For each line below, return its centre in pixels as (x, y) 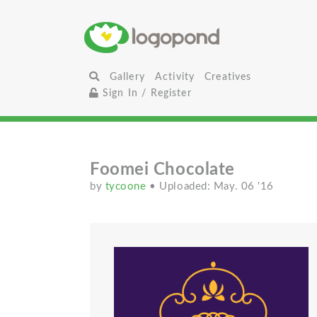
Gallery (127, 77)
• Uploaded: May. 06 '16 (212, 186)
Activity (175, 77)
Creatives (228, 77)
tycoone (127, 186)
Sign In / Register (145, 93)
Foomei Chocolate (162, 170)
